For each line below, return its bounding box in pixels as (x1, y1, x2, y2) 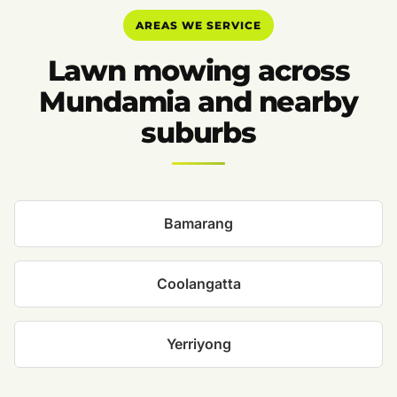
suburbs (140, 115, 257, 151)
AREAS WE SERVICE (136, 18, 261, 32)
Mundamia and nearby (39, 84, 358, 120)
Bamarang (164, 214, 233, 233)
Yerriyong (166, 335, 231, 354)
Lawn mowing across (47, 53, 350, 89)
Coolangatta (156, 275, 241, 293)
